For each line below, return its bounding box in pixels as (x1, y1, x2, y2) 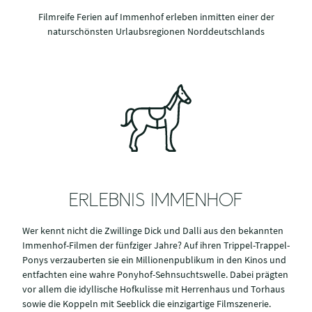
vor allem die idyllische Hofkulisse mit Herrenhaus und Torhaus (22, 282, 285, 295)
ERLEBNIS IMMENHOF (69, 193, 243, 210)
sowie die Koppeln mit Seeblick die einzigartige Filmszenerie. (22, 297, 271, 310)
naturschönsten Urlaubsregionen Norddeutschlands (47, 25, 265, 38)
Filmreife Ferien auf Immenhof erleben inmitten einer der (38, 10, 274, 24)
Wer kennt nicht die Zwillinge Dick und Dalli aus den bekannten (22, 224, 283, 237)
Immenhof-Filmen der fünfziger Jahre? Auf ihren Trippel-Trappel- (22, 238, 290, 251)
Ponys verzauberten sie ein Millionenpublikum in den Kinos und (22, 253, 286, 266)
